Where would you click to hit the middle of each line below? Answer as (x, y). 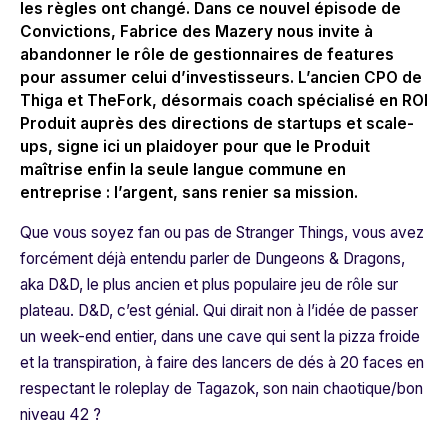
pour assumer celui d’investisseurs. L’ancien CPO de (221, 78)
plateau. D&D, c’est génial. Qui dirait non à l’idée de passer (219, 311)
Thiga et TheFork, (90, 101)
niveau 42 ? (60, 415)
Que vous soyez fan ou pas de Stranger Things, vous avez (222, 233)
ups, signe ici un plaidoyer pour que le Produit (195, 147)
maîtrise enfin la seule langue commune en (183, 170)
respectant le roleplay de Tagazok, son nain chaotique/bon (221, 389)
